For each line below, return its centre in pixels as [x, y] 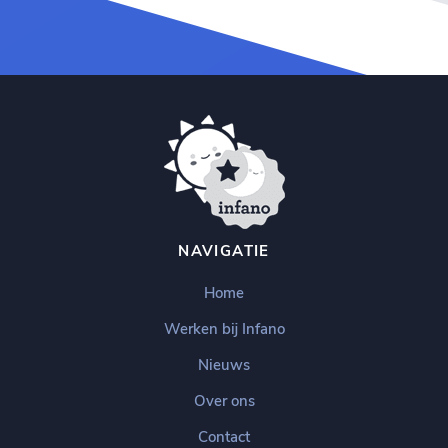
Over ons [224, 401]
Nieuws [224, 365]
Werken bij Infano [224, 329]
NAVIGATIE [224, 251]
